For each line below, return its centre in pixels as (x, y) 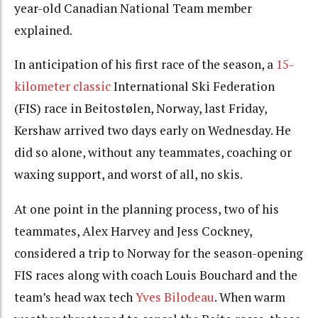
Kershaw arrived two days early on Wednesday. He (153, 131)
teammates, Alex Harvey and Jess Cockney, (133, 231)
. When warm (250, 297)
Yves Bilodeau (175, 297)
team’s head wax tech (75, 297)
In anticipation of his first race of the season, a (145, 65)
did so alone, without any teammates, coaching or (153, 153)
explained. (43, 30)
